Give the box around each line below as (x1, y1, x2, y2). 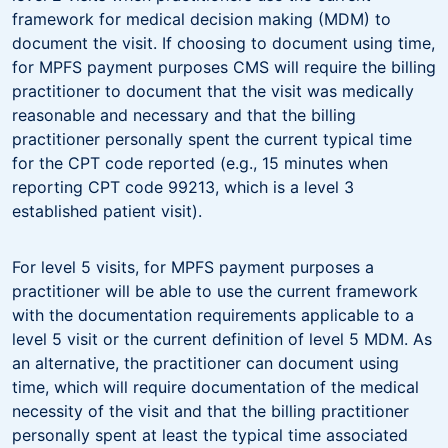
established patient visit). (12, 200, 207, 221)
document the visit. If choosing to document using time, (12, 32, 435, 53)
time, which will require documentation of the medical (12, 376, 419, 397)
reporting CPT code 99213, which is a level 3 (12, 176, 354, 197)
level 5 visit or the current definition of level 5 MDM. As (12, 328, 432, 349)
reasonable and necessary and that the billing (12, 104, 356, 125)
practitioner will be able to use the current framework (12, 280, 418, 301)
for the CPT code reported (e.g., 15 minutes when (12, 152, 388, 173)
